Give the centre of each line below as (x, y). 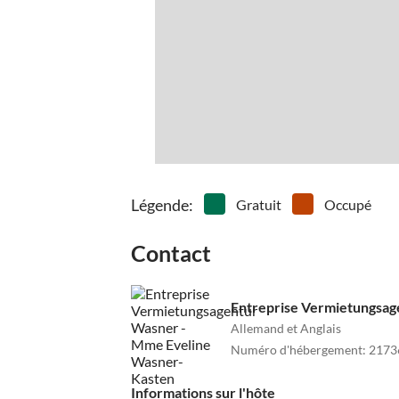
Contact (171, 253)
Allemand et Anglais (286, 328)
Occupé (348, 205)
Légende (160, 205)
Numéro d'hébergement (297, 349)
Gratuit (259, 205)
